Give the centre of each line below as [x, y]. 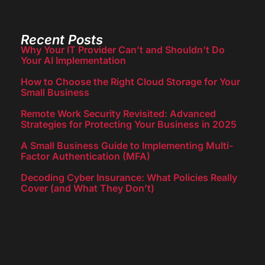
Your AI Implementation [73, 60]
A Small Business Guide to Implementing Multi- [127, 145]
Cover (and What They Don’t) [88, 188]
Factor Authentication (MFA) [85, 156]
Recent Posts [62, 39]
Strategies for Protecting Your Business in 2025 [129, 124]
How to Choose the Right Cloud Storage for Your [130, 81]
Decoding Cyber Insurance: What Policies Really [129, 177]
